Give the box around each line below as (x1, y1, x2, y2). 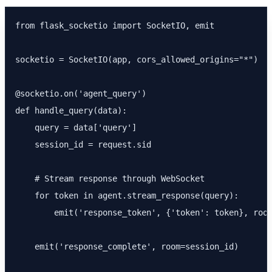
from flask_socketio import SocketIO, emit (15, 21, 214, 30)
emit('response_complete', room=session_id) (15, 242, 239, 251)
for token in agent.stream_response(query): (15, 191, 239, 200)
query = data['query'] (15, 123, 137, 132)
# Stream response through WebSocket (15, 174, 205, 183)
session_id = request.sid (15, 140, 151, 149)
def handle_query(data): (15, 106, 127, 115)
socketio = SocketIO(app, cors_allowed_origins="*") (15, 55, 258, 64)
